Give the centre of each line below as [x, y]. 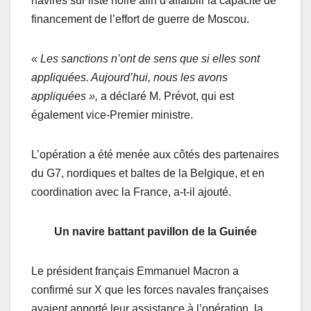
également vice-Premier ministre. [112, 115]
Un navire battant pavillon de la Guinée [155, 231]
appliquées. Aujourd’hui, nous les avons [129, 77]
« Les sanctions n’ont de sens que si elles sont [145, 58]
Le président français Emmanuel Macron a [135, 271]
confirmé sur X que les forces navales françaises [150, 289]
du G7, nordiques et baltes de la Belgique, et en [148, 173]
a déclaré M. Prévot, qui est [166, 96]
